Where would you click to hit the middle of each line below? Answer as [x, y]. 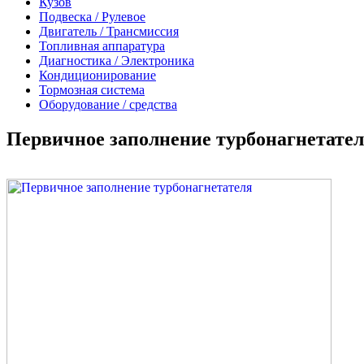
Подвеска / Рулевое [92, 17]
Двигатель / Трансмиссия [109, 31]
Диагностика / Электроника [117, 61]
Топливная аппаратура [102, 46]
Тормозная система [92, 90]
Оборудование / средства [108, 104]
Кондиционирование [97, 75]
